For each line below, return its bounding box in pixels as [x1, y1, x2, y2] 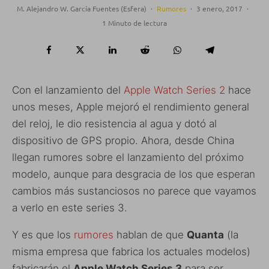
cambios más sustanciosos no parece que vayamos [12, 185, 256, 198]
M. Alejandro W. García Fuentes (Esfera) [16, 4, 147, 14]
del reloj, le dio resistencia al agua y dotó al [12, 118, 217, 130]
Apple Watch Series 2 [124, 84, 225, 97]
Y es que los [12, 229, 74, 241]
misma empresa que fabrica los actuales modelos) [12, 246, 250, 258]
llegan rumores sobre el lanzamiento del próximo [12, 151, 244, 164]
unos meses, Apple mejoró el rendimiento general [12, 101, 249, 113]
